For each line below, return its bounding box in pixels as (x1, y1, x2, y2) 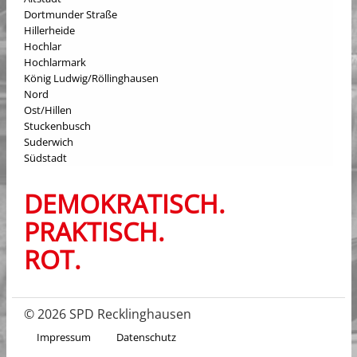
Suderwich (24, 135, 73, 149)
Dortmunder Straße (24, 7, 117, 22)
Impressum (37, 330, 91, 345)
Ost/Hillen (24, 103, 72, 117)
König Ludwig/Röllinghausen (24, 71, 159, 85)
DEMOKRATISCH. (24, 186, 225, 221)
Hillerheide (24, 23, 75, 37)
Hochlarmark (24, 55, 86, 69)
